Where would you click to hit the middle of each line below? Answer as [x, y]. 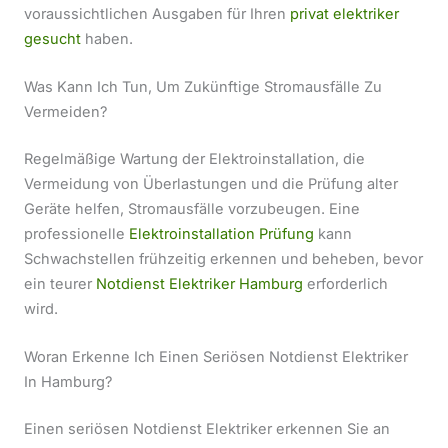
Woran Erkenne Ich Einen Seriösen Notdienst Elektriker [216, 357]
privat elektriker [344, 13]
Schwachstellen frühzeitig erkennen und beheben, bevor [223, 258]
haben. [107, 38]
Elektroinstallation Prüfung [221, 233]
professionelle [76, 233]
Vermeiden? [65, 111]
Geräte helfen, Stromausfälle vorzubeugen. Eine [192, 208]
